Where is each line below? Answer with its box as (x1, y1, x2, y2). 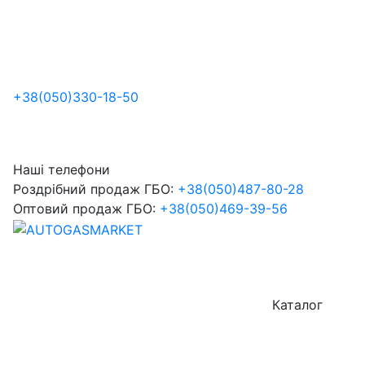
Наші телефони (13, 161, 110, 178)
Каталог (268, 297, 323, 313)
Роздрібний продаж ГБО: (13, 181, 174, 197)
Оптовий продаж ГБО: (13, 200, 156, 217)
